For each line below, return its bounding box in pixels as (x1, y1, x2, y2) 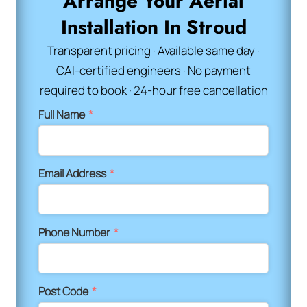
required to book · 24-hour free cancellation (39, 82, 268, 98)
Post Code (38, 283, 90, 299)
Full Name (38, 106, 87, 122)
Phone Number (38, 224, 112, 240)
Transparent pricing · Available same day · (47, 42, 260, 58)
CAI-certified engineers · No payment (56, 62, 251, 78)
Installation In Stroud (60, 12, 247, 41)
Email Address (38, 165, 108, 181)
